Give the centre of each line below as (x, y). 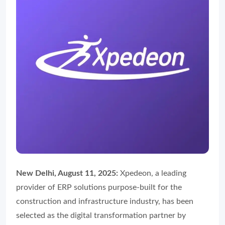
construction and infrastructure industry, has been (105, 201)
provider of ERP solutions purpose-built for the (99, 187)
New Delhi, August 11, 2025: (67, 173)
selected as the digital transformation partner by (101, 215)
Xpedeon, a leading (152, 173)
